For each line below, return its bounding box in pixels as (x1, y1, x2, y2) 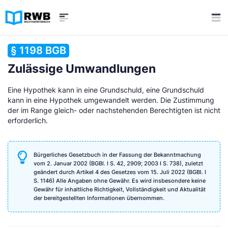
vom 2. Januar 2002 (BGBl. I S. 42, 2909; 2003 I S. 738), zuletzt (34, 159, 203, 167)
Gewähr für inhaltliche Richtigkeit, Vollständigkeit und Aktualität (34, 185, 206, 193)
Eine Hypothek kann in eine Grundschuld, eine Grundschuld (8, 85, 204, 94)
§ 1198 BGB (11, 44, 66, 56)
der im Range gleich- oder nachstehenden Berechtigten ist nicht (8, 106, 220, 115)
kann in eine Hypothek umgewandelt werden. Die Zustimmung (8, 96, 214, 104)
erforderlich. (8, 116, 48, 125)
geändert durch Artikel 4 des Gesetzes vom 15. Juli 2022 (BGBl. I (34, 168, 206, 176)
